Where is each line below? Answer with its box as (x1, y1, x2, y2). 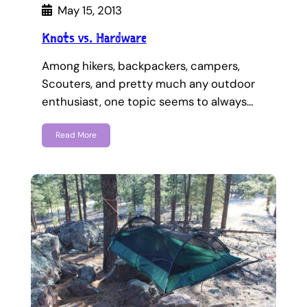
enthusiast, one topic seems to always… (41, 93, 254, 109)
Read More (55, 129, 97, 140)
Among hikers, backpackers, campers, (41, 58, 240, 73)
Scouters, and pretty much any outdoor (41, 75, 255, 91)
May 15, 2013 (57, 2, 122, 18)
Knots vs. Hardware (41, 28, 147, 47)
